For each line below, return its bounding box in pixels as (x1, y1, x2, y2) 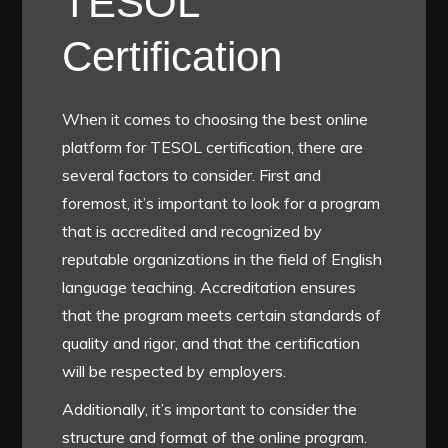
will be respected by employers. (62, 361, 287, 382)
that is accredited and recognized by (62, 221, 323, 242)
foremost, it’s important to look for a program (62, 193, 381, 214)
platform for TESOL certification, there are (62, 137, 364, 158)
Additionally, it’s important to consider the (62, 399, 358, 420)
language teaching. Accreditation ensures (62, 277, 357, 298)
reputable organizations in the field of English (62, 249, 383, 270)
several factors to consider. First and (62, 165, 322, 186)
